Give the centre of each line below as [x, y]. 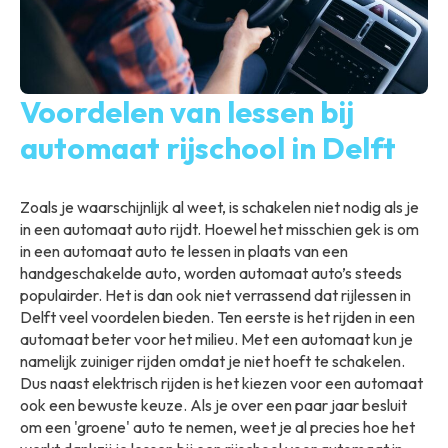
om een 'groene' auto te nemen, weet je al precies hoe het [217, 427]
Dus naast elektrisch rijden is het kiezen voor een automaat [221, 383]
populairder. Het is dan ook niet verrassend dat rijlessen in [215, 295]
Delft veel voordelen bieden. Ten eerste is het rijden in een [217, 317]
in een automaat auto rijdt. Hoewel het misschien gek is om [219, 229]
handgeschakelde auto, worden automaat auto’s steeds [211, 273]
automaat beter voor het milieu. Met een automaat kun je [216, 339]
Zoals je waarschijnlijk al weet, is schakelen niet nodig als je [219, 207]
